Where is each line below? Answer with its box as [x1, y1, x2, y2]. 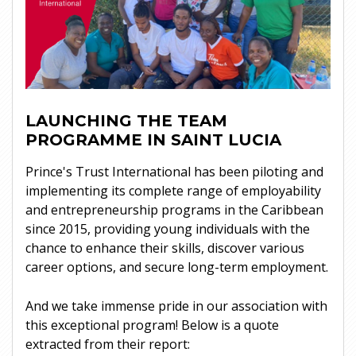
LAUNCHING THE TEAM [25, 110, 227, 130]
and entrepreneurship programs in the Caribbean [25, 200, 323, 219]
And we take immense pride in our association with [25, 296, 327, 315]
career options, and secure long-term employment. [25, 257, 328, 276]
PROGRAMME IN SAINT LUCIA [25, 130, 281, 149]
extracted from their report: [25, 335, 190, 353]
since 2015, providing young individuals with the [25, 219, 310, 238]
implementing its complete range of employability [25, 181, 321, 199]
